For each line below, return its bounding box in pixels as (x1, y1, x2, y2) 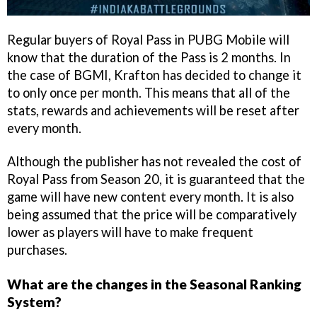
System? (7, 293, 62, 310)
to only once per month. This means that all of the (7, 85, 290, 101)
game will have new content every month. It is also (7, 189, 294, 204)
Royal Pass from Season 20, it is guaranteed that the (7, 171, 305, 187)
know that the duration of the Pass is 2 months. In (7, 50, 291, 66)
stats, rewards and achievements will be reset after (7, 103, 299, 119)
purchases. (7, 242, 70, 258)
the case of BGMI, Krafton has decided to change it (7, 67, 301, 83)
